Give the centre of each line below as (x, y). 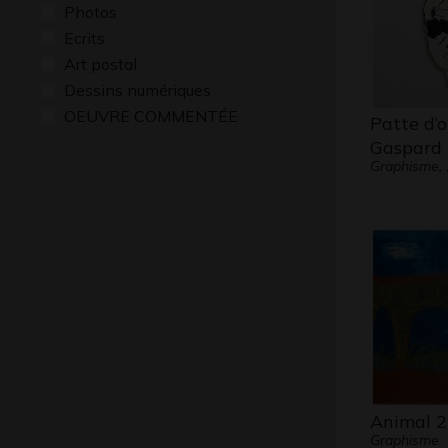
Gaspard (405, 147)
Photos (90, 12)
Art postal (100, 64)
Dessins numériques (137, 90)
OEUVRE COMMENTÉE (151, 116)
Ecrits (84, 38)
